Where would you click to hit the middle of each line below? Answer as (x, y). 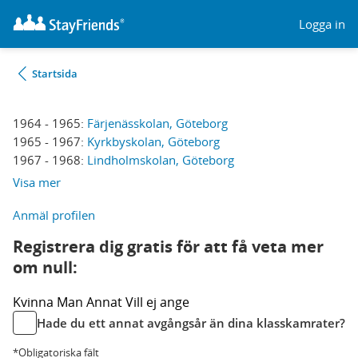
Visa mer (37, 182)
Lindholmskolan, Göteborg (161, 160)
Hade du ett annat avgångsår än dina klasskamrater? (191, 323)
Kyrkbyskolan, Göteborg (153, 141)
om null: (45, 267)
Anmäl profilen (54, 215)
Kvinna (35, 302)
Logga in (322, 24)
